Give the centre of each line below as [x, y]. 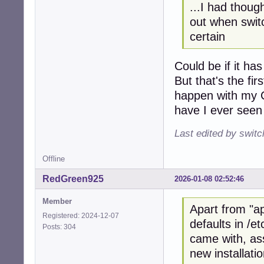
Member [57, 201]
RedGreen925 [73, 179]
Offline [54, 159]
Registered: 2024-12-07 [81, 215]
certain [207, 37]
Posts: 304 [61, 227]
